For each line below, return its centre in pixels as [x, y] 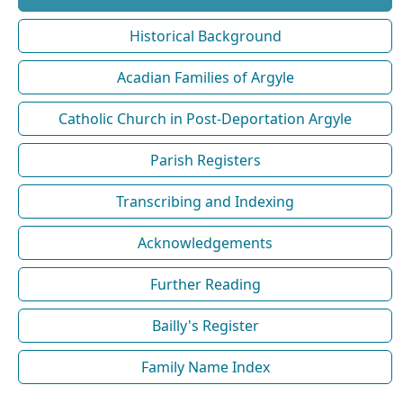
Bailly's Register [205, 325]
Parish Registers [205, 160]
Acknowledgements [205, 242]
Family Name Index [205, 367]
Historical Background [205, 36]
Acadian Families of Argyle [205, 77]
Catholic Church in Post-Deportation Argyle [205, 118]
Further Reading [205, 284]
